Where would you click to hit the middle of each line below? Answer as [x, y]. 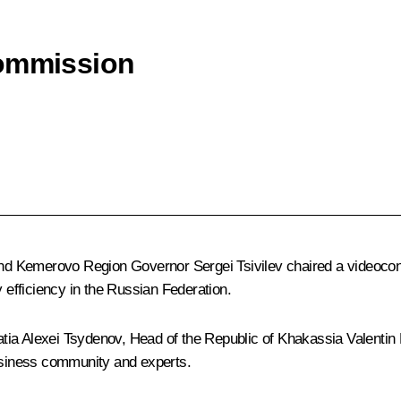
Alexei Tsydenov [71, 339]
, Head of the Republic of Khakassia [234, 339]
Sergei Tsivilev [238, 267]
